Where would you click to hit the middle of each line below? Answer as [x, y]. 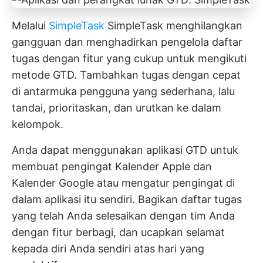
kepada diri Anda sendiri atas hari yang [108, 249]
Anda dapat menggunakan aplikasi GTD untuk [125, 150]
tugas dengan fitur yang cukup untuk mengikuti [129, 59]
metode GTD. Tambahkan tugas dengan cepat [126, 75]
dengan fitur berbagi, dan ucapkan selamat [118, 232]
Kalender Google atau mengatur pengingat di [123, 183]
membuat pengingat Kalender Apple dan [112, 167]
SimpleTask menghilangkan [173, 26]
